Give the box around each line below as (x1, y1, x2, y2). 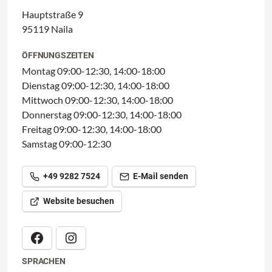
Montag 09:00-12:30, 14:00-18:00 (22, 65, 165, 77)
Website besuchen (43, 196, 114, 206)
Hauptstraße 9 (22, 8, 83, 21)
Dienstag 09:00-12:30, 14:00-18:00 (22, 80, 169, 92)
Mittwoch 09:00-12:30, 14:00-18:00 (22, 94, 173, 106)
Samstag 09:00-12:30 (22, 138, 111, 150)
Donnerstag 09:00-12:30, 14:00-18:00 (22, 109, 182, 121)
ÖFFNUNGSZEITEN (22, 50, 94, 61)
